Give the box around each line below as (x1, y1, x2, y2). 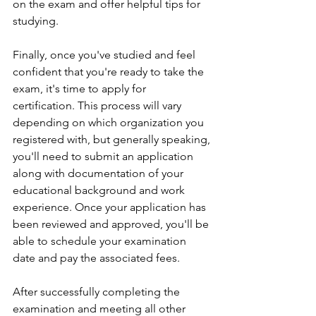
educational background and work (13, 183, 188, 197)
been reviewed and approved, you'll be (13, 217, 212, 231)
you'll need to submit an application (13, 150, 196, 163)
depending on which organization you (13, 116, 207, 129)
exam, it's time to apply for (13, 82, 149, 95)
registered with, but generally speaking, (13, 133, 213, 146)
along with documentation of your (13, 166, 186, 180)
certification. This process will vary (13, 99, 184, 112)
